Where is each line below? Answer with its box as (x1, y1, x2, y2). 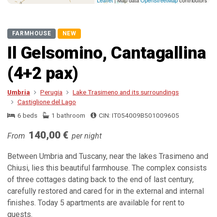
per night (70, 131, 102, 141)
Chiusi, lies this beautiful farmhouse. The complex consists (7, 163, 207, 173)
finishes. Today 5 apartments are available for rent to (7, 198, 185, 208)
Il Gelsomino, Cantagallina (7, 43, 206, 63)
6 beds (15, 111, 37, 120)
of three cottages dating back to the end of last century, (7, 175, 194, 185)
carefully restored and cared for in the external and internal (7, 186, 204, 196)
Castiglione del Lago (17, 98, 76, 106)
